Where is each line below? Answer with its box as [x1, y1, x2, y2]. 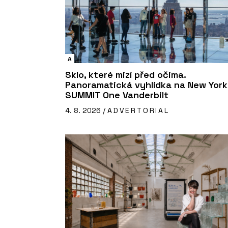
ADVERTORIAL [107, 106, 169, 116]
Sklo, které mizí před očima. [65, 69, 186, 81]
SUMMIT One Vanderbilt [65, 89, 168, 101]
